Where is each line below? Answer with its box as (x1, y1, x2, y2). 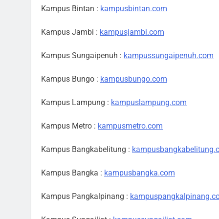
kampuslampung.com (111, 98, 187, 107)
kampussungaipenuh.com (124, 51, 214, 60)
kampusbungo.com (100, 74, 167, 84)
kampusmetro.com (98, 121, 163, 131)
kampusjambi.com (100, 27, 164, 37)
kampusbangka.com (104, 168, 175, 177)
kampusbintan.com (100, 4, 167, 13)
